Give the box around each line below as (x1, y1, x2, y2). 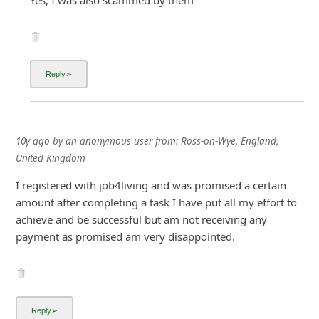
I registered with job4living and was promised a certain (15, 178, 286, 193)
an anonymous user (65, 135, 152, 148)
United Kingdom (15, 152, 85, 165)
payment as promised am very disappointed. (15, 229, 235, 244)
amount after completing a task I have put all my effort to (15, 195, 297, 210)
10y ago (15, 135, 50, 148)
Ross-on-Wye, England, (180, 135, 278, 148)
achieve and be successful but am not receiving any (15, 212, 267, 227)
